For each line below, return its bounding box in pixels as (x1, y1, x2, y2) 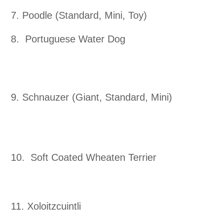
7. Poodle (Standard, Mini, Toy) (11, 10, 147, 21)
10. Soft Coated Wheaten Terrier (11, 152, 156, 163)
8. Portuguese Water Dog (11, 34, 125, 45)
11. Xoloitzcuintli (11, 201, 81, 212)
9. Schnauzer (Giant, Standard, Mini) (11, 92, 172, 103)
